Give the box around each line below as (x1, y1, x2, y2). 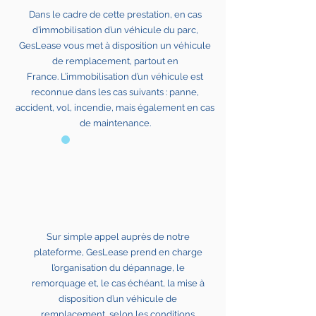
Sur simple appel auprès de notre (46, 231, 190, 242)
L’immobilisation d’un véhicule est (61, 71, 203, 82)
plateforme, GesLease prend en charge (33, 247, 202, 257)
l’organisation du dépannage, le (51, 262, 185, 273)
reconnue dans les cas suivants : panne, (31, 87, 199, 97)
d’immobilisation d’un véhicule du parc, (32, 25, 198, 35)
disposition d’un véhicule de (59, 293, 177, 304)
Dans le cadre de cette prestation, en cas (28, 9, 202, 20)
